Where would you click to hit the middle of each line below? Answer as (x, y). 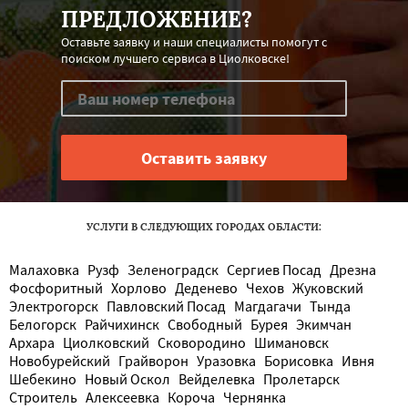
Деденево (206, 288)
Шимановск (291, 343)
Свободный (205, 325)
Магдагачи (268, 306)
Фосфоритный (56, 288)
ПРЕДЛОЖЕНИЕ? (157, 20)
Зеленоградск (173, 270)
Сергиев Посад (274, 270)
